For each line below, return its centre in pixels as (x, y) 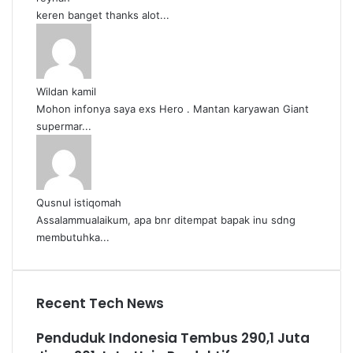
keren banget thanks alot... (103, 15)
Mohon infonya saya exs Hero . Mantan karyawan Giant (173, 109)
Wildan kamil (66, 91)
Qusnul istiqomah (79, 203)
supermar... (64, 126)
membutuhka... (73, 237)
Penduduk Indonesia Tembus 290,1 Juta (173, 338)
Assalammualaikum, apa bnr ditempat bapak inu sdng (166, 220)
